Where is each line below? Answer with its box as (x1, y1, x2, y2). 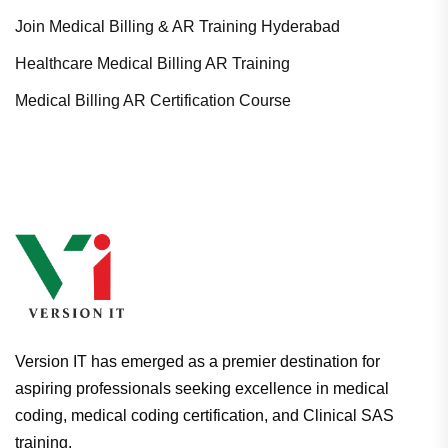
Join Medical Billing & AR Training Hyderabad (15, 18, 340, 36)
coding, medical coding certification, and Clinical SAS (15, 407, 394, 425)
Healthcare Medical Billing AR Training (15, 55, 290, 73)
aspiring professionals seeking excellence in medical (15, 380, 389, 398)
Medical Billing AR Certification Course (15, 92, 291, 110)
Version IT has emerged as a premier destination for (15, 353, 380, 371)
